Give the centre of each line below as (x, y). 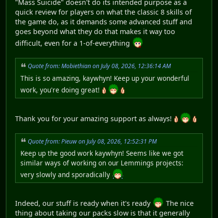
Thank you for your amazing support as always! (94, 118)
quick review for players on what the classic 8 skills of (103, 12)
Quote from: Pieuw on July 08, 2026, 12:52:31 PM (92, 141)
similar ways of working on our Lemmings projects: (102, 163)
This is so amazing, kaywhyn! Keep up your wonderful (105, 78)
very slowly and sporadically (66, 175)
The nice (179, 203)
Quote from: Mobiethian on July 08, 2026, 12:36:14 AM (99, 66)
